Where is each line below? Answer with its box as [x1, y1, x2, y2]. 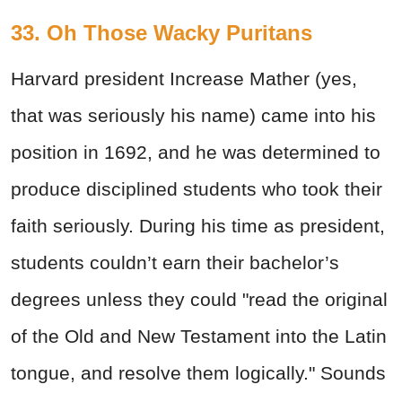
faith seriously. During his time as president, [11, 215, 385, 237]
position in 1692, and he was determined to [11, 142, 380, 163]
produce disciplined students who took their [11, 179, 382, 200]
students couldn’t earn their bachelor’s [11, 252, 339, 274]
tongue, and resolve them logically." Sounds [11, 363, 386, 384]
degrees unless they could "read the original [11, 289, 388, 310]
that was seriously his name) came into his [11, 105, 376, 127]
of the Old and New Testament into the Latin [11, 326, 387, 347]
